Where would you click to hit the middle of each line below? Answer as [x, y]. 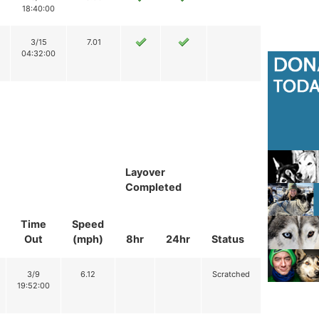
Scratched [231, 274]
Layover [145, 172]
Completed [153, 187]
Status [228, 239]
